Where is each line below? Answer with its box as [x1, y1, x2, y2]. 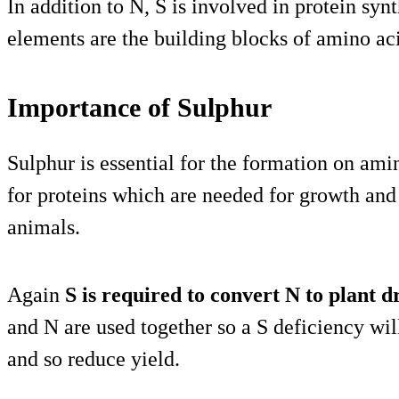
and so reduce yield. [7, 346, 180, 370]
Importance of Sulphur [7, 92, 272, 122]
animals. [7, 215, 80, 239]
